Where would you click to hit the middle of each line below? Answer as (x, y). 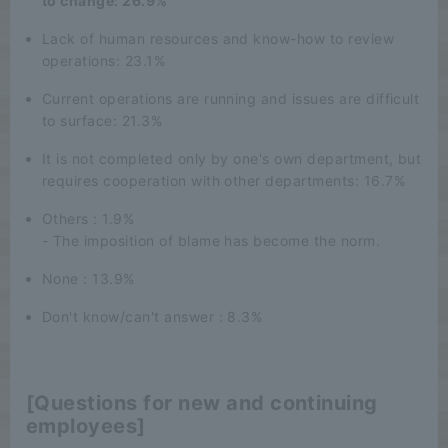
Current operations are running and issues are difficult (231, 98)
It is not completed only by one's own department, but (232, 158)
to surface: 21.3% (102, 120)
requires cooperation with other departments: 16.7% (224, 180)
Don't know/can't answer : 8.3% (152, 316)
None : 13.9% (88, 278)
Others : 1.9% (88, 218)
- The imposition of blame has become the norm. (211, 240)
